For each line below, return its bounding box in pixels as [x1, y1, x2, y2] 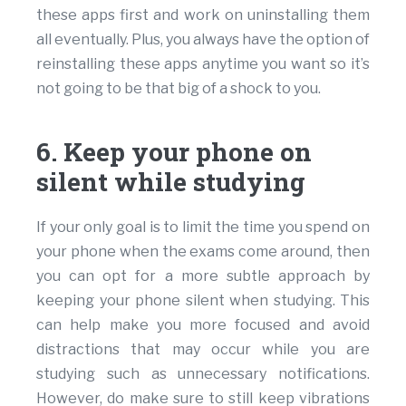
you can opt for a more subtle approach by [36, 267, 370, 285]
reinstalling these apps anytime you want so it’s [36, 55, 370, 73]
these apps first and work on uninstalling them [36, 6, 370, 24]
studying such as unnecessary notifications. [36, 365, 370, 383]
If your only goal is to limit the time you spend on [36, 218, 370, 237]
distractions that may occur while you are [36, 341, 370, 359]
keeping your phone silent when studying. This [36, 292, 370, 310]
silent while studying [36, 165, 305, 199]
